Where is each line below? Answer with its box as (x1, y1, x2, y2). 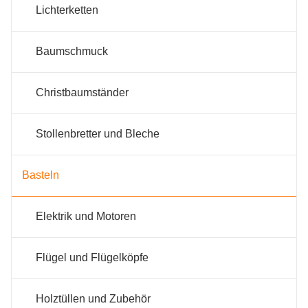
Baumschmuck (36, 45, 108, 58)
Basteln (22, 169, 59, 181)
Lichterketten (36, 4, 98, 16)
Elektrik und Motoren (36, 210, 136, 223)
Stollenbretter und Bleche (36, 128, 159, 140)
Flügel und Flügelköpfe (36, 252, 148, 264)
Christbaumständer (36, 87, 129, 99)
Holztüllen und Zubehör (36, 293, 151, 305)
